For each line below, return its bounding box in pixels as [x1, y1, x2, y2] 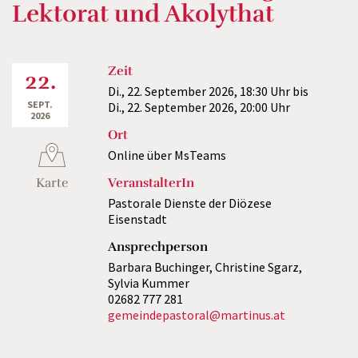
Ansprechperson [108, 239, 208, 255]
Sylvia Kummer [108, 275, 189, 291]
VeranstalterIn [108, 175, 194, 191]
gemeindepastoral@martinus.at [108, 307, 285, 323]
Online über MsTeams [108, 147, 226, 163]
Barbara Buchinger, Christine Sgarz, [108, 259, 302, 275]
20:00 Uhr [240, 99, 290, 115]
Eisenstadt [108, 211, 167, 227]
